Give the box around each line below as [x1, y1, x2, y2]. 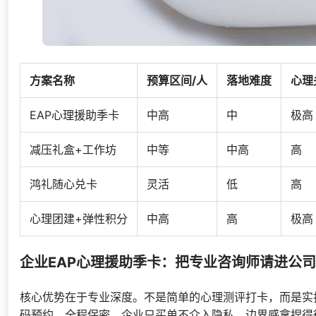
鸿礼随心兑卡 [29, 176, 97, 191]
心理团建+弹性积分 [29, 211, 128, 226]
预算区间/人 [146, 73, 207, 87]
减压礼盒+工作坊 [29, 142, 116, 157]
